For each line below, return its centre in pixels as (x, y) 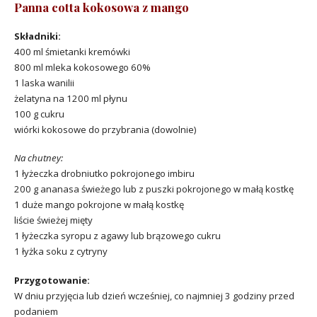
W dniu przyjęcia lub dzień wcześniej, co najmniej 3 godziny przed (154, 296)
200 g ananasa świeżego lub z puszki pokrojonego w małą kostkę (154, 189)
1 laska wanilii (44, 82)
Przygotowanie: (52, 281)
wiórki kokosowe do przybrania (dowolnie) (105, 129)
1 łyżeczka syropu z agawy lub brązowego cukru (117, 236)
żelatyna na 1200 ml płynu (71, 98)
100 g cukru (39, 114)
